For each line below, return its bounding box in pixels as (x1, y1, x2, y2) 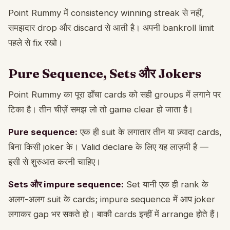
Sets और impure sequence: (8, 179, 124, 189)
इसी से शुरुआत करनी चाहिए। (8, 156, 101, 167)
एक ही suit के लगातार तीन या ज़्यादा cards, (78, 126, 222, 137)
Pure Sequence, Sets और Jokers (8, 65, 201, 81)
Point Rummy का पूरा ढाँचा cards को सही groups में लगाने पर (8, 89, 221, 100)
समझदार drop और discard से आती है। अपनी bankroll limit (8, 22, 214, 33)
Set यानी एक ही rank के (124, 179, 208, 189)
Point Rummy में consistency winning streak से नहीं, (8, 7, 204, 18)
